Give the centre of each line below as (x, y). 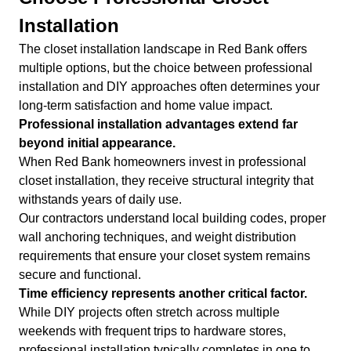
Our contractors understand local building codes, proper (172, 218)
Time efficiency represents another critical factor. (163, 293)
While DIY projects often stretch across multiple (149, 312)
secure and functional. (80, 274)
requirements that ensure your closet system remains (165, 255)
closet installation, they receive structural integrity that (166, 180)
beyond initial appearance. (97, 143)
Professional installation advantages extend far (158, 124)
